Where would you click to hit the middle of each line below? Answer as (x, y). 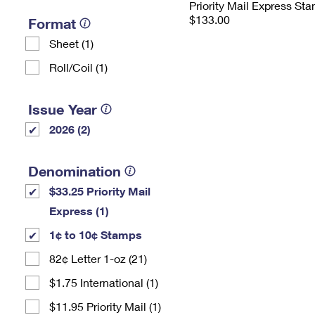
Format (52, 23)
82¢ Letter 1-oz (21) (98, 258)
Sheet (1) (71, 43)
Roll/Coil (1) (78, 67)
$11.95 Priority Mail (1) (105, 306)
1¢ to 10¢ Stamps (96, 234)
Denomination (75, 171)
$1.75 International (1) (104, 282)
